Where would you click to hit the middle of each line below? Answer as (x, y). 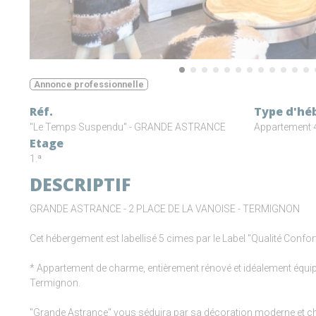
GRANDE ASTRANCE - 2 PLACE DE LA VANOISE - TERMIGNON (165, 209)
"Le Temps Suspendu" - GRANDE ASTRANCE (128, 127)
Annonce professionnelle (89, 85)
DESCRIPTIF (80, 184)
